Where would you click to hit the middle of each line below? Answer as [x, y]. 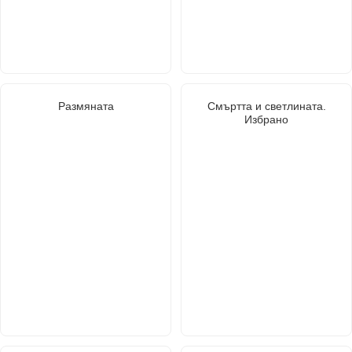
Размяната [86, 106]
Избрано [266, 119]
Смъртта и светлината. [266, 106]
